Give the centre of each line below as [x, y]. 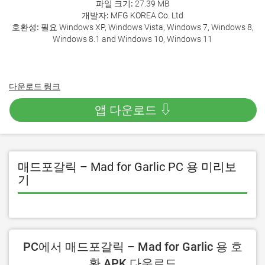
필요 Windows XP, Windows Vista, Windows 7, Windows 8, [146, 27]
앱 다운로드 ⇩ [133, 110]
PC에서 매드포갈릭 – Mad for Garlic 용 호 [132, 247]
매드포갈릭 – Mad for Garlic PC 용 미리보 [127, 167]
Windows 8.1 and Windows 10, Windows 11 [132, 39]
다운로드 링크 [35, 86]
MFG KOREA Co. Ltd [147, 15]
